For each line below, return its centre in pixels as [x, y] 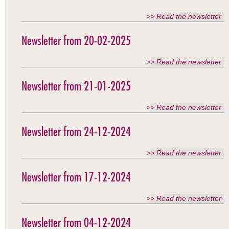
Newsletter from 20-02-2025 [76, 40]
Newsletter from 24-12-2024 [76, 131]
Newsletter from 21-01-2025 [76, 86]
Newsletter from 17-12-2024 [76, 177]
